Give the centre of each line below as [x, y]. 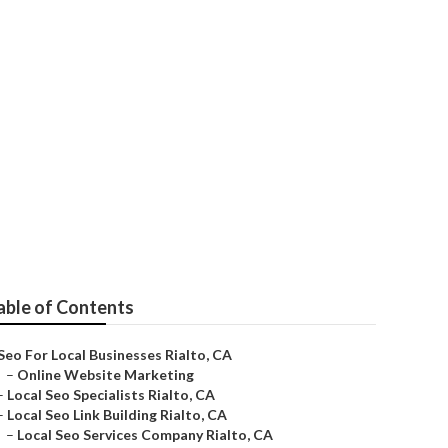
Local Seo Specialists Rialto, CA [111, 394]
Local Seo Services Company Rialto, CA [145, 434]
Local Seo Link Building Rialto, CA [117, 414]
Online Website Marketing [105, 374]
